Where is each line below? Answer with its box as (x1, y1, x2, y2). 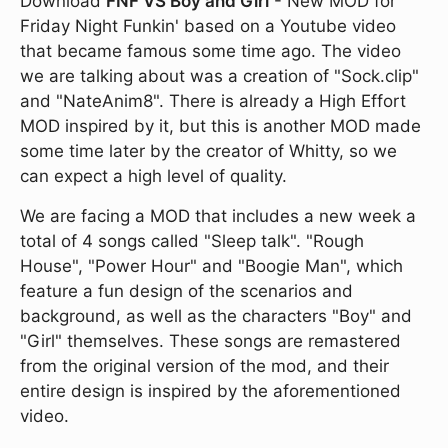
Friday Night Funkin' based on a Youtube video (20, 16, 396, 36)
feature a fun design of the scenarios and (20, 281, 353, 301)
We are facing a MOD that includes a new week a (20, 206, 416, 226)
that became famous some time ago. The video (20, 41, 401, 61)
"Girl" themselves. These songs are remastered (20, 331, 401, 351)
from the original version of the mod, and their (20, 356, 389, 376)
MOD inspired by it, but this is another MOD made (20, 116, 421, 136)
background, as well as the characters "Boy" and (20, 306, 412, 326)
